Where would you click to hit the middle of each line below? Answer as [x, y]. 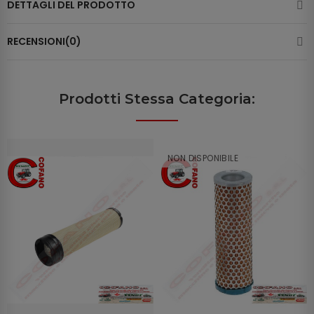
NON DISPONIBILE [203, 158]
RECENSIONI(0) [44, 42]
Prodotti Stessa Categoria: [157, 99]
